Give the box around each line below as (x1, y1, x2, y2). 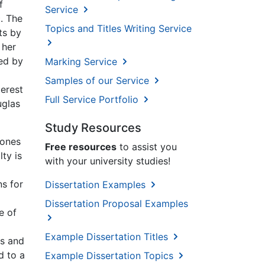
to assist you (117, 141, 177, 153)
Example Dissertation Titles (45, 231, 171, 243)
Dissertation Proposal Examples (45, 198, 188, 210)
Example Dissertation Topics (45, 250, 176, 262)
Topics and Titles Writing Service (45, 22, 192, 35)
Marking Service (45, 56, 120, 68)
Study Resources (45, 121, 141, 135)
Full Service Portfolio (45, 93, 141, 106)
